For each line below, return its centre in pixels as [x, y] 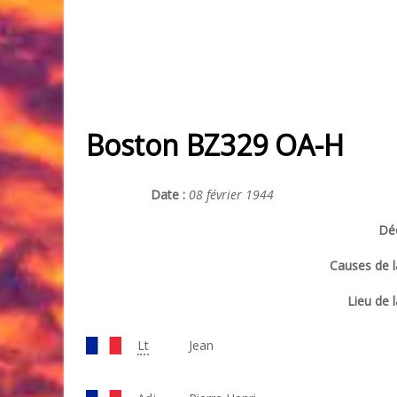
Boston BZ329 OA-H [215, 145]
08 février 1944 [231, 195]
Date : [170, 195]
